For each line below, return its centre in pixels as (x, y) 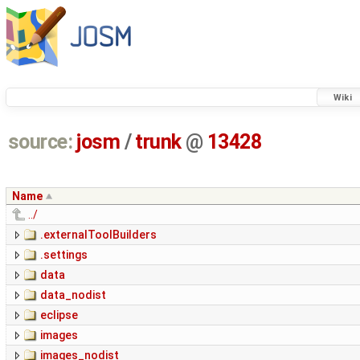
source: (40, 142)
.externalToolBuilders (98, 235)
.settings (64, 255)
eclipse (59, 315)
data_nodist (73, 295)
